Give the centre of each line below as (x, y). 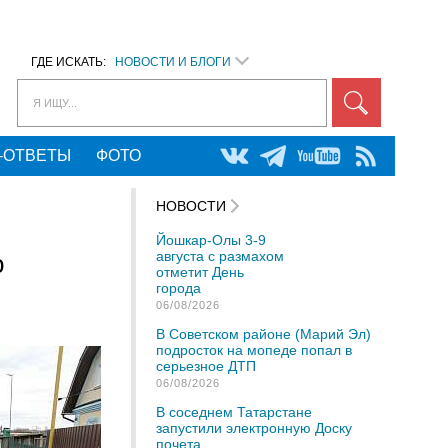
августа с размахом (220, 256)
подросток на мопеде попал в (254, 350)
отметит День (200, 272)
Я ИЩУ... (55, 102)
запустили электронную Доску (254, 428)
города (178, 288)
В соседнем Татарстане (234, 412)
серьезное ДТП (206, 366)
